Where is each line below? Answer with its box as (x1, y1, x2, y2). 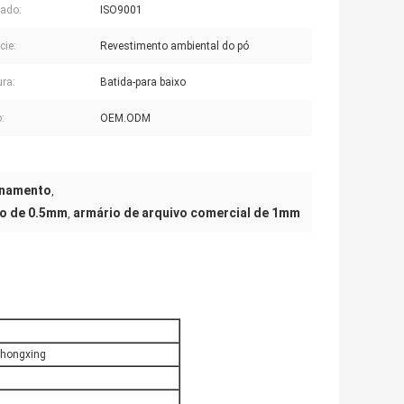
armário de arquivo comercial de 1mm (73, 206, 300, 221)
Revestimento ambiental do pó (100, 40, 249, 53)
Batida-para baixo (100, 76, 186, 89)
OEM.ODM (100, 112, 151, 125)
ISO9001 (100, 4, 142, 17)
